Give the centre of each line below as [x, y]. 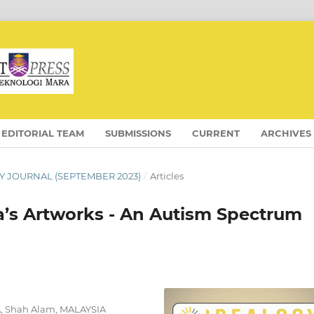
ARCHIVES [286, 133]
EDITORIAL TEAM [43, 133]
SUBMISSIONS [138, 133]
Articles [166, 176]
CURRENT [216, 133]
